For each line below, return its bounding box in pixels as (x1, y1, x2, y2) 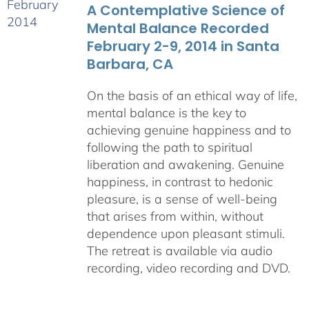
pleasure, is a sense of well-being (86, 191, 277, 207)
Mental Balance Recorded (86, 19, 269, 38)
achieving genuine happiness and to (86, 122, 291, 138)
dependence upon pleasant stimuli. (86, 226, 285, 241)
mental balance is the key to (86, 105, 246, 121)
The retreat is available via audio (86, 243, 272, 259)
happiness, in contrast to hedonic (86, 174, 273, 190)
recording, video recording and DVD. (86, 260, 290, 276)
